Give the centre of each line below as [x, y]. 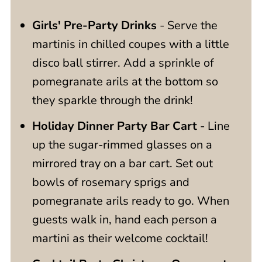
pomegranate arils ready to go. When [130, 201]
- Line [213, 126]
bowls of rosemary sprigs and [111, 182]
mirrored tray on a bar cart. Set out [122, 163]
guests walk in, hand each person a [124, 220]
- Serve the [187, 25]
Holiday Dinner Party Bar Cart [114, 126]
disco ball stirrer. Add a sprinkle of [123, 63]
